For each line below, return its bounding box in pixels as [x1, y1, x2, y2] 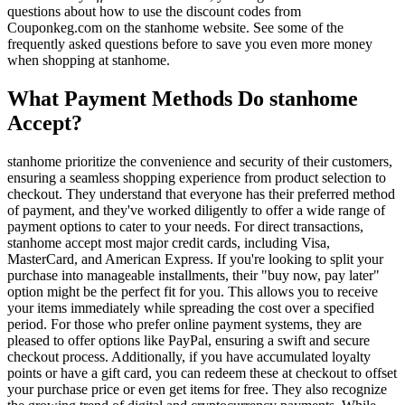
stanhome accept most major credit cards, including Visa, [7, 234, 330, 250]
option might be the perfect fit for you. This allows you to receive [7, 283, 378, 299]
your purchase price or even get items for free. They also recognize [7, 381, 387, 397]
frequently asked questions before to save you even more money [7, 36, 372, 52]
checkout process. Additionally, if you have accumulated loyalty [7, 348, 371, 364]
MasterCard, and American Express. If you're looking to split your [7, 250, 383, 267]
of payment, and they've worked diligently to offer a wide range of [7, 202, 385, 218]
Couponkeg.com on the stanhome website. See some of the [7, 20, 344, 36]
